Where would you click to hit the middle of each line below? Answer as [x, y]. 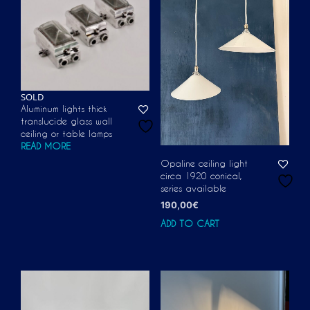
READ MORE [46, 146]
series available [193, 189]
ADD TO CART [190, 224]
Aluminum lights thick [64, 109]
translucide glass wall [66, 121]
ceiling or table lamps [66, 134]
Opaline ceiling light [204, 164]
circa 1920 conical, [201, 176]
